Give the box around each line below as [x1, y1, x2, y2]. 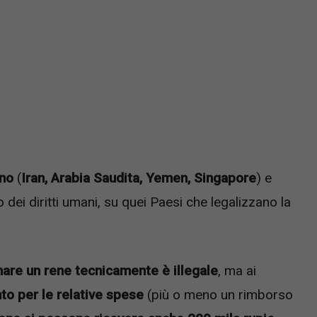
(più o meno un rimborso [144, 286, 293, 303]
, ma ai [218, 262, 256, 279]
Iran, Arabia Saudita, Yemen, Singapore [21, 170, 256, 187]
